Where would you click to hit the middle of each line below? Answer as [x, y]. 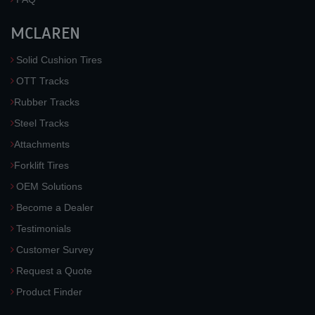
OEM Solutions [49, 186]
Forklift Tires [41, 165]
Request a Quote [54, 271]
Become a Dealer [55, 207]
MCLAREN [45, 33]
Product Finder [49, 292]
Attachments [42, 144]
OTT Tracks [43, 81]
